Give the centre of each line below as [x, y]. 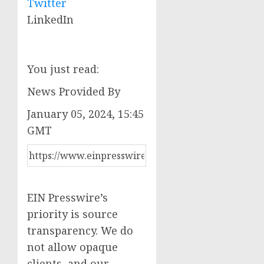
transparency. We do [80, 230]
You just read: [63, 69]
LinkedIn [50, 19]
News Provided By [74, 91]
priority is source [72, 214]
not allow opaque [72, 247]
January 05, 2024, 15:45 [85, 113]
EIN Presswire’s [67, 197]
